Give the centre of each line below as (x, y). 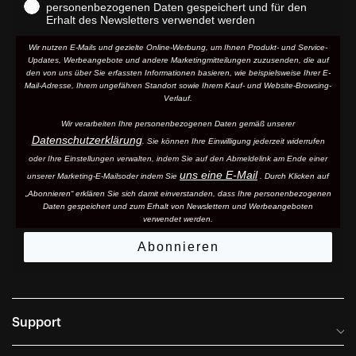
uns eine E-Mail (219, 174)
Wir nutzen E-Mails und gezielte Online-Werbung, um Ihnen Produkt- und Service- (178, 47)
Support (37, 322)
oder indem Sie (151, 176)
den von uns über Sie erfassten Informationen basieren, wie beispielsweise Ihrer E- (178, 72)
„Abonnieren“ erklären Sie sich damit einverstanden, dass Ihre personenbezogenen (178, 193)
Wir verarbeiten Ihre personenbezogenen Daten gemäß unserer (178, 123)
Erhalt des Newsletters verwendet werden (151, 19)
